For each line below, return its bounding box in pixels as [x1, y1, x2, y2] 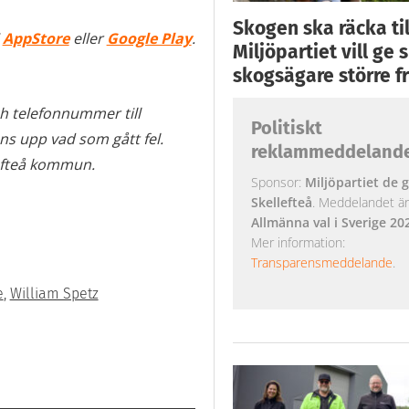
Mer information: [250, 233, 345, 251]
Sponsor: [250, 173, 305, 191]
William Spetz [9, 285, 99, 303]
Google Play [106, 28, 192, 49]
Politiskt [250, 116, 322, 139]
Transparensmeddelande [250, 253, 393, 271]
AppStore [2, 28, 69, 49]
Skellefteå [250, 193, 312, 211]
